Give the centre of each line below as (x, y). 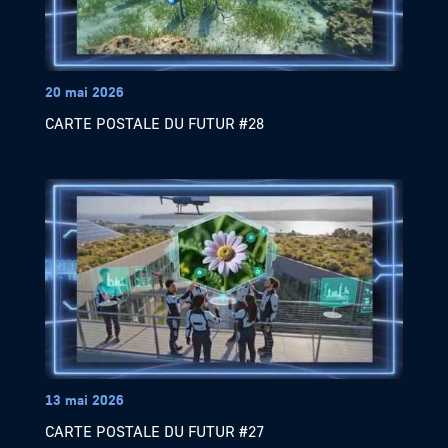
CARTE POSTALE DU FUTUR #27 (154, 431)
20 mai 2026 (84, 92)
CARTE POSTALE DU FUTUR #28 (154, 123)
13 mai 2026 (84, 400)
